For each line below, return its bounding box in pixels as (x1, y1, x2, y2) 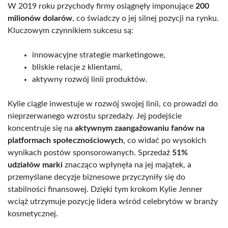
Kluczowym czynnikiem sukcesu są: (8, 26, 133, 35)
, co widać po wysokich (123, 136, 206, 145)
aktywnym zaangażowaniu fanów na (75, 124, 205, 133)
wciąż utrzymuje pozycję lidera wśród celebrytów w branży (8, 197, 218, 206)
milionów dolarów (8, 14, 72, 23)
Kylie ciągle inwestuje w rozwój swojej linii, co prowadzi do (8, 100, 218, 108)
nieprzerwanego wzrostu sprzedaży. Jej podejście (8, 112, 182, 121)
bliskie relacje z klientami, (32, 63, 122, 72)
